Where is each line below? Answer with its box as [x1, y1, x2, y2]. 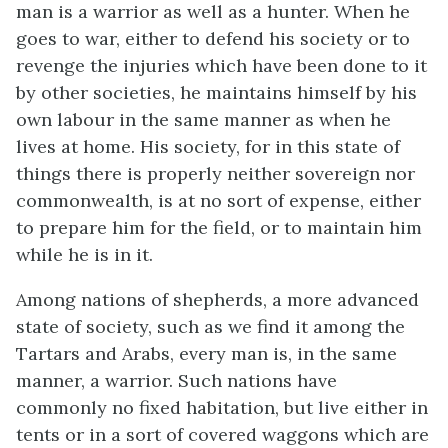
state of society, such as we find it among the [16, 314, 405, 338]
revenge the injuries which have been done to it [16, 53, 427, 77]
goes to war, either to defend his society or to [16, 26, 410, 50]
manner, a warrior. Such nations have [16, 368, 337, 392]
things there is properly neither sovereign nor [16, 161, 415, 185]
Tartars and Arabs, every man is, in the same [16, 341, 397, 365]
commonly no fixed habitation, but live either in [16, 395, 428, 419]
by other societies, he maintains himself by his [16, 80, 417, 104]
